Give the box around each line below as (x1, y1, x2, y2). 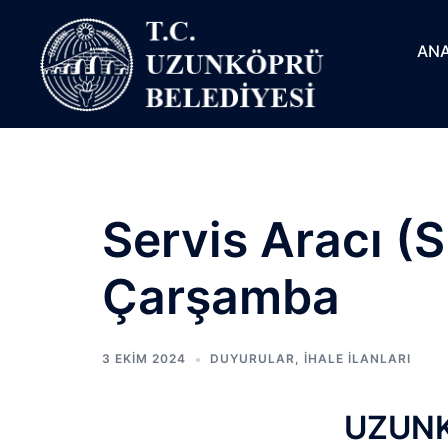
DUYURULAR (210, 351, 295, 367)
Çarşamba (102, 267, 340, 327)
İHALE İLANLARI (304, 351, 411, 367)
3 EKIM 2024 (102, 351, 186, 367)
